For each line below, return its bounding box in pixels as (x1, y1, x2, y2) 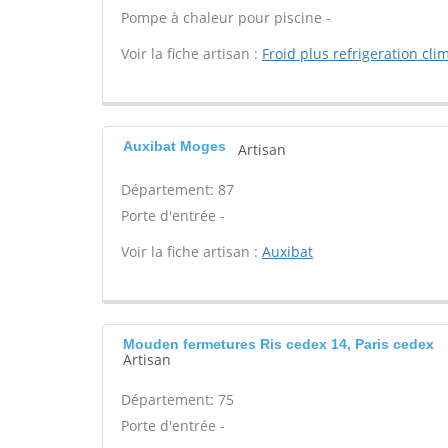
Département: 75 (121, 390, 234, 409)
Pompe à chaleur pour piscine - (121, 8, 331, 27)
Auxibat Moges (123, 138, 226, 154)
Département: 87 (121, 180, 234, 199)
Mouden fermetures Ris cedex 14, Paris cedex (123, 336, 434, 352)
